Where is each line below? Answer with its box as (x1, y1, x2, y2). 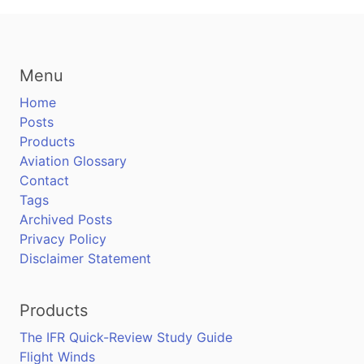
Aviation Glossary (19, 153, 127, 169)
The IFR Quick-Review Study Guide (19, 329, 232, 345)
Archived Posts (19, 211, 112, 227)
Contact (19, 172, 69, 188)
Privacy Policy (19, 231, 106, 247)
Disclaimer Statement (19, 250, 151, 266)
